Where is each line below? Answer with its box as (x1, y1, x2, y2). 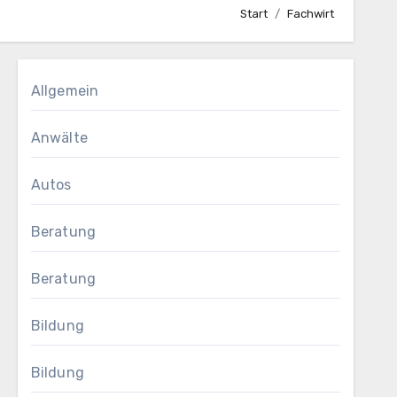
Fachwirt (287, 6, 334, 20)
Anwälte (30, 129, 89, 146)
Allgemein (30, 82, 99, 99)
